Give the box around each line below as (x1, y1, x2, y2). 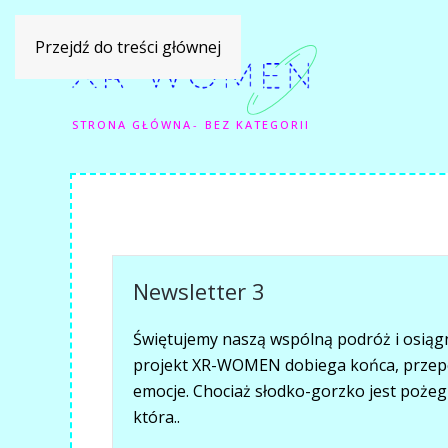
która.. (133, 406, 180, 429)
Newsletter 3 (133, 276, 265, 307)
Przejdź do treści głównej (35, 36, 221, 58)
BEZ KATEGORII (205, 117, 310, 132)
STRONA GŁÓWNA (72, 117, 192, 132)
